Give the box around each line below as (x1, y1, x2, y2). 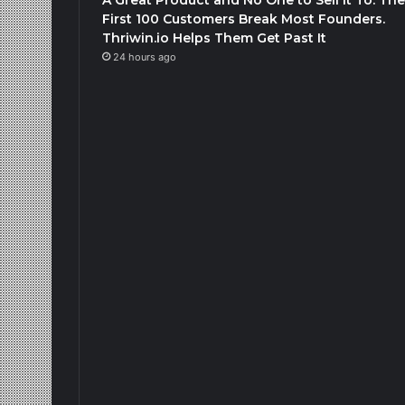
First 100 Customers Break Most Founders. (102, 10, 385, 27)
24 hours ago (113, 50, 176, 63)
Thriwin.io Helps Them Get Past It (102, 29, 326, 46)
